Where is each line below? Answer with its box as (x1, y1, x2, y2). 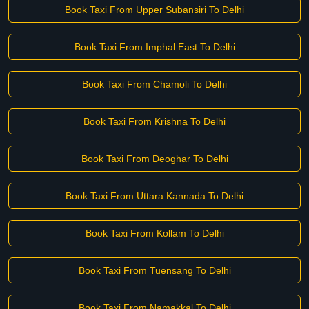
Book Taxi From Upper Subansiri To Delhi (65, 4, 244, 15)
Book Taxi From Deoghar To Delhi (81, 153, 228, 164)
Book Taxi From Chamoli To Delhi (82, 79, 227, 90)
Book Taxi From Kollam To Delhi (85, 228, 224, 239)
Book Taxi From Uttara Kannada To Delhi (66, 190, 243, 201)
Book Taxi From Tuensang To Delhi (78, 265, 231, 276)
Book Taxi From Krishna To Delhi (83, 116, 226, 127)
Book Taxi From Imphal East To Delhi (74, 41, 235, 52)
